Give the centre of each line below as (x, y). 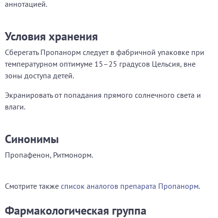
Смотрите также (33, 186)
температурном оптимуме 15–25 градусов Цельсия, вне (100, 64)
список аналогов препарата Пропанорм (130, 186)
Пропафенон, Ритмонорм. (49, 155)
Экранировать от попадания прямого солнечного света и (103, 95)
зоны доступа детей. (39, 75)
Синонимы (32, 139)
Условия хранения (51, 36)
